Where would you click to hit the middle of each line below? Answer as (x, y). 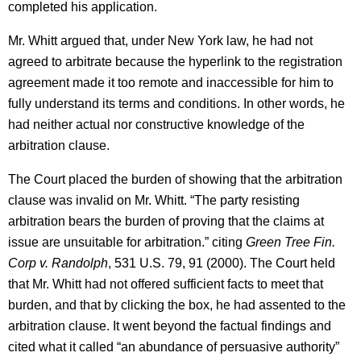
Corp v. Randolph (58, 263)
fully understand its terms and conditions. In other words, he (176, 104)
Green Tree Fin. (290, 242)
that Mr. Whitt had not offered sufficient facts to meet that (166, 284)
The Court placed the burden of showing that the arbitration (175, 179)
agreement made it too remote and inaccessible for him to (171, 83)
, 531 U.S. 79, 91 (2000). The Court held (222, 263)
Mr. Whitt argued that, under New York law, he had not (160, 41)
